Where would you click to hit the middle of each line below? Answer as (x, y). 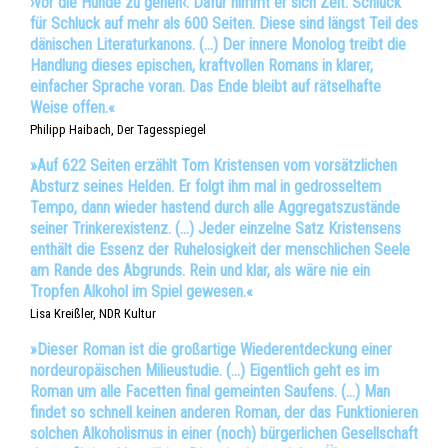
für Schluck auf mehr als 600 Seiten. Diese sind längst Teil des (224, 24)
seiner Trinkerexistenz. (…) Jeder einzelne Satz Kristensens (215, 229)
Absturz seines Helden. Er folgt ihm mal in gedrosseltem (205, 187)
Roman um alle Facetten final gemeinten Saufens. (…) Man (210, 392)
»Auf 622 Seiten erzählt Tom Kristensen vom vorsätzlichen (213, 166)
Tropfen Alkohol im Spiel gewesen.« (141, 292)
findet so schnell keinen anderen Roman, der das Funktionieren (224, 413)
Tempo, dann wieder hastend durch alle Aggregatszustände (215, 208)
